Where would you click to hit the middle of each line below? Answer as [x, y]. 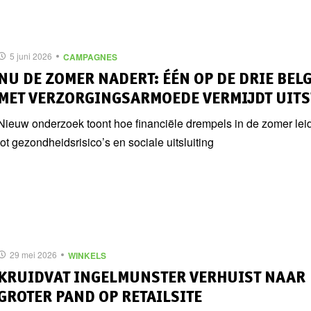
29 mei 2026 [33, 254]
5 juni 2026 [31, 56]
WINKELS [87, 255]
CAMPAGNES [90, 57]
